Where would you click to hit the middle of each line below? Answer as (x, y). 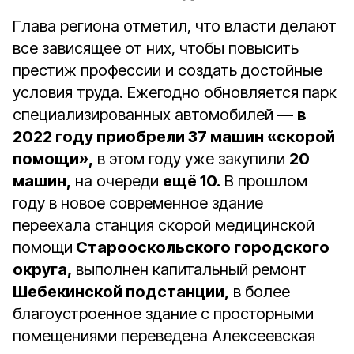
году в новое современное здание (138, 203)
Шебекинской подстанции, (121, 292)
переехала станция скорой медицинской (164, 225)
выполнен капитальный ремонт (189, 269)
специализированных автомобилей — (155, 115)
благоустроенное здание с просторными (163, 314)
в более (260, 292)
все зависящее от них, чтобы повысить (156, 48)
